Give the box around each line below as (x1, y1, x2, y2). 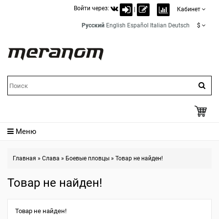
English (106, 22, 126, 29)
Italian (150, 22, 167, 29)
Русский (82, 22, 105, 29)
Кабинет (177, 6, 200, 13)
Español (127, 22, 149, 29)
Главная (13, 155, 36, 162)
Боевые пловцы (66, 155, 109, 162)
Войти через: (74, 4, 110, 12)
